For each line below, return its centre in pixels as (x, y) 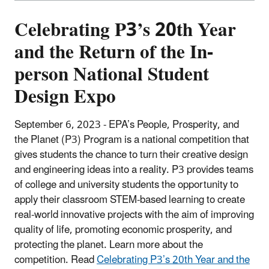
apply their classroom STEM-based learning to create (130, 200)
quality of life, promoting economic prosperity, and (123, 230)
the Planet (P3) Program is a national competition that (132, 140)
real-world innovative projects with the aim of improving (134, 215)
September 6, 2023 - (60, 125)
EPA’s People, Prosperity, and (174, 125)
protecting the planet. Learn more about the (109, 245)
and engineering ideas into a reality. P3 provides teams (134, 170)
